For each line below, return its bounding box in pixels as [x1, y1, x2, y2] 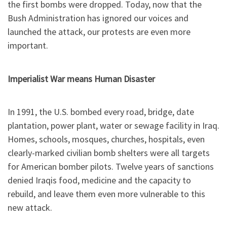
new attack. [8, 202, 52, 214]
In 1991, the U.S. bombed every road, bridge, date [8, 106, 194, 118]
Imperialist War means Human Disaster [8, 72, 155, 85]
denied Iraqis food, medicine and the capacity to [8, 174, 191, 186]
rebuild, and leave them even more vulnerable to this [8, 188, 205, 200]
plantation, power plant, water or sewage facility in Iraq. [8, 120, 219, 132]
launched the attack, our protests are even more [8, 26, 191, 38]
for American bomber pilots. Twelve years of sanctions [8, 161, 214, 173]
